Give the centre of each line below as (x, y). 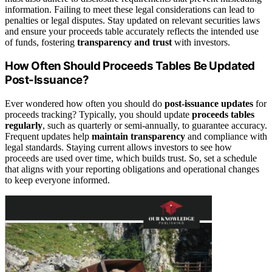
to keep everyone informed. (57, 180)
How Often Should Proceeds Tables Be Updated (130, 66)
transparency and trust (124, 42)
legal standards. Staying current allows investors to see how (118, 148)
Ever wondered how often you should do (85, 104)
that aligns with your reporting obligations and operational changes (132, 169)
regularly (24, 126)
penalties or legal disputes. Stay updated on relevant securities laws (132, 20)
